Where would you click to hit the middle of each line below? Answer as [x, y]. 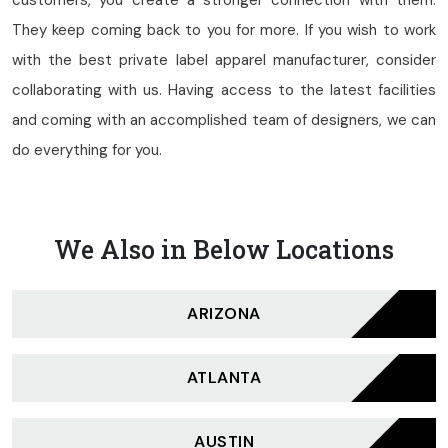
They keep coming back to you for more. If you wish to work [224, 30]
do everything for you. [87, 150]
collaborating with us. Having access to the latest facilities [224, 90]
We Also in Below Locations [224, 249]
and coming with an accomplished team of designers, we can [224, 120]
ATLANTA [224, 377]
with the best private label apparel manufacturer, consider [224, 60]
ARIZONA [224, 313]
